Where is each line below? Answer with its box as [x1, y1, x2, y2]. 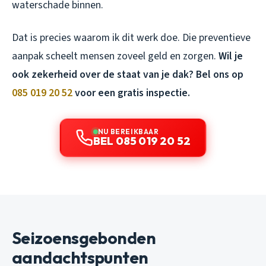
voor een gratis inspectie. [72, 85, 190, 101]
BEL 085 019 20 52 [93, 134, 191, 148]
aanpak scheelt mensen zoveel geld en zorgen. [12, 49, 218, 64]
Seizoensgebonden [12, 227, 156, 249]
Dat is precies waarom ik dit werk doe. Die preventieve [12, 30, 251, 46]
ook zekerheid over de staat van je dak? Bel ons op [12, 67, 243, 83]
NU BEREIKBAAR [97, 127, 159, 137]
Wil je [218, 49, 243, 64]
